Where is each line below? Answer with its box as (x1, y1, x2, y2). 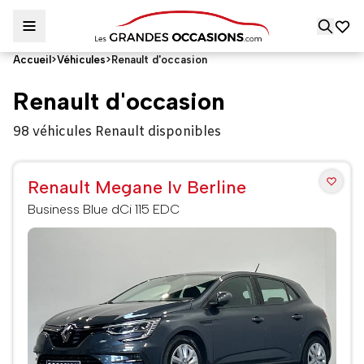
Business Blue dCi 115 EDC (28, 201, 180, 217)
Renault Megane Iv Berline (28, 176, 246, 198)
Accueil (13, 54, 51, 66)
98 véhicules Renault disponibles (13, 123, 221, 141)
